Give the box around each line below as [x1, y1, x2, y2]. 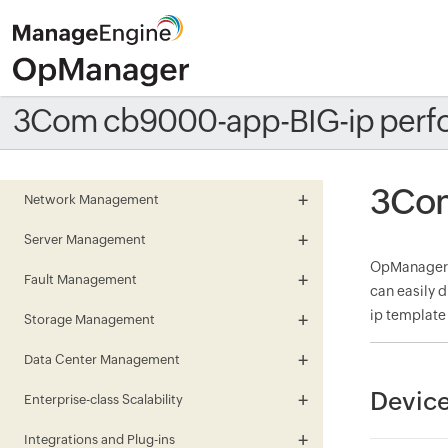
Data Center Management [24, 352, 180, 367]
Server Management [24, 232, 146, 247]
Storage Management [24, 312, 155, 327]
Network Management [24, 192, 159, 207]
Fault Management [24, 272, 137, 287]
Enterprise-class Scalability [24, 392, 183, 407]
